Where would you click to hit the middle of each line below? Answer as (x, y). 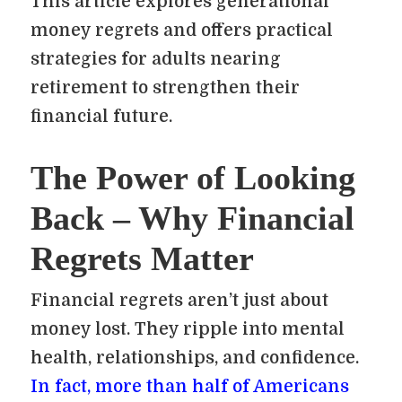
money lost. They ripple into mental (188, 329)
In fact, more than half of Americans (190, 387)
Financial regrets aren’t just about (179, 301)
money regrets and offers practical (182, 31)
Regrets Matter (142, 258)
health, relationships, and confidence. (195, 358)
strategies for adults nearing (156, 59)
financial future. (101, 117)
